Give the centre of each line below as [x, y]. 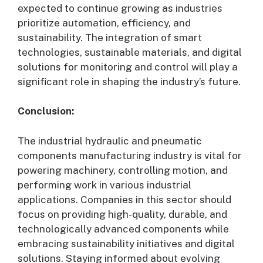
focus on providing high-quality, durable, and [122, 214]
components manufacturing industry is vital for [130, 155]
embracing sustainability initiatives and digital [126, 243]
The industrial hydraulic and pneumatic [110, 141]
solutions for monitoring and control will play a [128, 67]
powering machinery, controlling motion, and [123, 170]
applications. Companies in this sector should [124, 199]
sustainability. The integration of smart [110, 37]
